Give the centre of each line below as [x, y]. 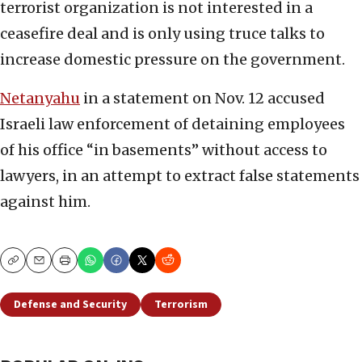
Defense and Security [70, 305]
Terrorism [181, 305]
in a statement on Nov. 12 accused [202, 99]
